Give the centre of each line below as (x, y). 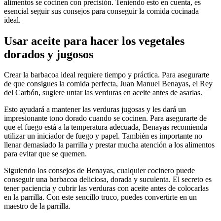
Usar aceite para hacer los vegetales (94, 41)
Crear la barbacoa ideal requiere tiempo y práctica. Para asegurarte (107, 75)
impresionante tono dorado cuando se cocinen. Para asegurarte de (105, 118)
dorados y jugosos (49, 54)
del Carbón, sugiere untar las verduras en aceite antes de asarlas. (103, 93)
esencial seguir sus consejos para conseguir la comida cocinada (101, 11)
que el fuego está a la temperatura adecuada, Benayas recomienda (106, 127)
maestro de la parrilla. (37, 206)
